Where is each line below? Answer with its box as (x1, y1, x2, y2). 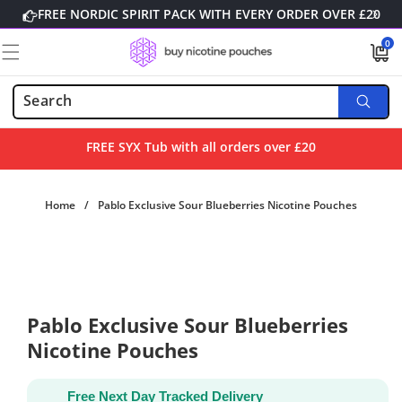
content (8, 12, 56, 27)
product (22, 268, 68, 284)
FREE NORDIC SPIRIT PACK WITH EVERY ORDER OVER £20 (37, 5, 380, 22)
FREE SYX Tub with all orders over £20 (85, 137, 316, 155)
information (22, 281, 92, 296)
